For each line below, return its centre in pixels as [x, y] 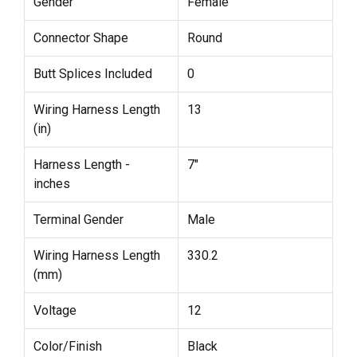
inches [51, 183]
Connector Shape [80, 37]
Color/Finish [67, 346]
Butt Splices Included [92, 73]
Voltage [55, 310]
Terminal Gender [78, 219]
